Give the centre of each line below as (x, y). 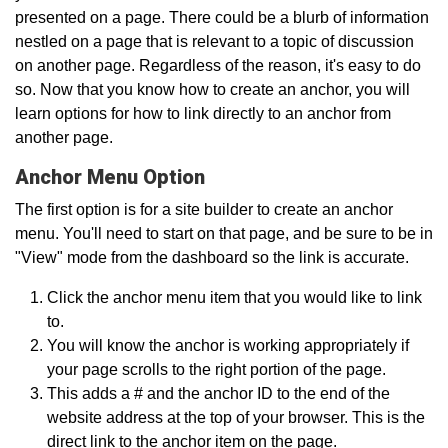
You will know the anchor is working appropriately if (228, 345)
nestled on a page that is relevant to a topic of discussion (214, 41)
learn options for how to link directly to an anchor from (203, 113)
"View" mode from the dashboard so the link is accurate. (214, 257)
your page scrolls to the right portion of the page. (216, 369)
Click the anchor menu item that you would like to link (234, 297)
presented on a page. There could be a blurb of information (222, 17)
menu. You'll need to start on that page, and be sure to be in (224, 233)
